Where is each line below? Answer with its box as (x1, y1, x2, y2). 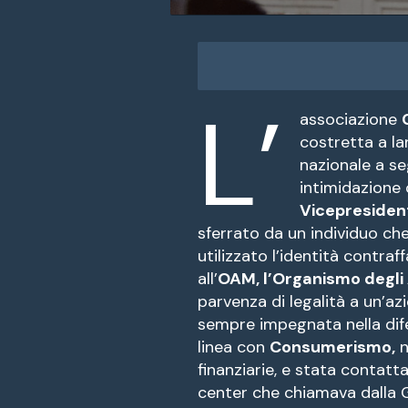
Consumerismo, (270, 335, 395, 358)
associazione (300, 107, 402, 130)
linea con (198, 335, 270, 358)
